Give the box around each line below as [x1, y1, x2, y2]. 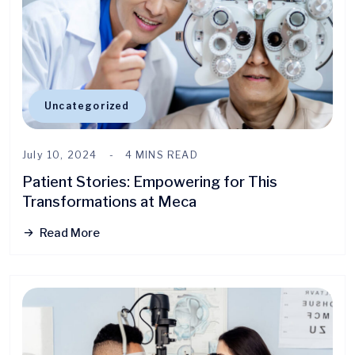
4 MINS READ [124, 148, 198, 161]
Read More [40, 225, 100, 240]
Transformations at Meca [22, 192, 197, 211]
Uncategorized [44, 99, 130, 112]
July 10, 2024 [22, 148, 97, 161]
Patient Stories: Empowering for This [22, 172, 277, 191]
